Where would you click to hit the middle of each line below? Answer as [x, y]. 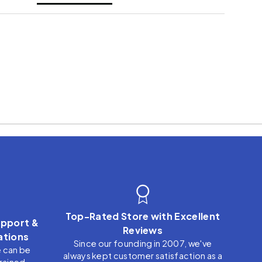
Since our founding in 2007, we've [143, 244]
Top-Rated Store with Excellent [143, 216]
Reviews [143, 230]
